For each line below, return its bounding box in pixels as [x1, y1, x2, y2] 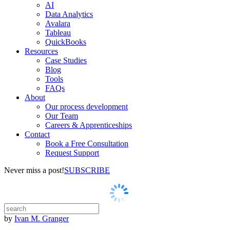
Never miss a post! [4, 166, 64, 175]
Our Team [45, 111, 78, 120]
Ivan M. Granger [14, 214, 69, 223]
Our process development [45, 102, 128, 111]
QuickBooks [45, 37, 86, 46]
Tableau [45, 28, 71, 37]
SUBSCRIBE [64, 166, 110, 175]
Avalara [45, 19, 70, 28]
